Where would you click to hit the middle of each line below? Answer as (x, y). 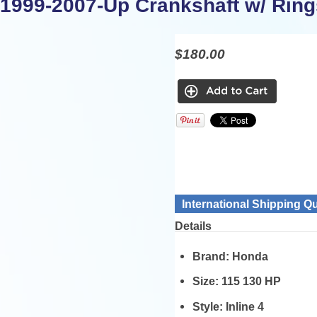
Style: (209, 307)
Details (194, 225)
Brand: (212, 256)
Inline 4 (244, 307)
